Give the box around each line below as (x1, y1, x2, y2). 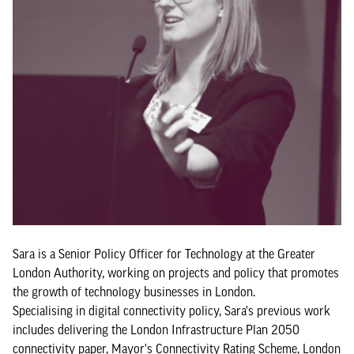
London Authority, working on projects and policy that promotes (13, 265, 339, 280)
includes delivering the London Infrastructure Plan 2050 (13, 322, 299, 337)
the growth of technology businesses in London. (13, 284, 258, 299)
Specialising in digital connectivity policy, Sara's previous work (13, 303, 330, 318)
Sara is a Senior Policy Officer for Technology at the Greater (13, 246, 315, 261)
